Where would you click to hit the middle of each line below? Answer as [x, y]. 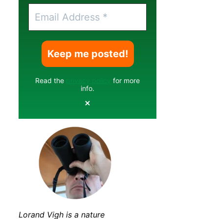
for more [126, 81]
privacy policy [89, 81]
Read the [51, 81]
